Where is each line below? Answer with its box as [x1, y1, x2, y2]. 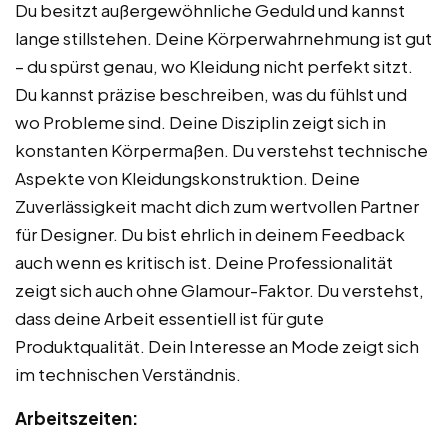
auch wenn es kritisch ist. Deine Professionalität [15, 250, 393, 273]
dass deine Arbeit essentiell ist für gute [15, 306, 324, 329]
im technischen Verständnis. [15, 362, 241, 385]
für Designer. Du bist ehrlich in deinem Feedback [15, 222, 405, 245]
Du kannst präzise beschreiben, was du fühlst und [15, 82, 407, 105]
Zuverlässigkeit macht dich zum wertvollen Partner [15, 194, 419, 217]
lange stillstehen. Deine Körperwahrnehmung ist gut [15, 26, 432, 49]
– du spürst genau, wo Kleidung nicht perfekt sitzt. [15, 54, 413, 77]
